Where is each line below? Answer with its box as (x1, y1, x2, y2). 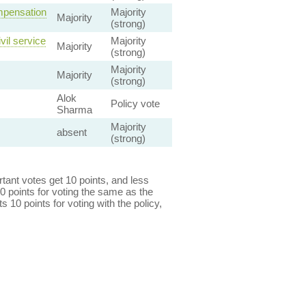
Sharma (56, 104, 92, 115)
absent (56, 126, 87, 138)
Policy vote (110, 98, 160, 109)
